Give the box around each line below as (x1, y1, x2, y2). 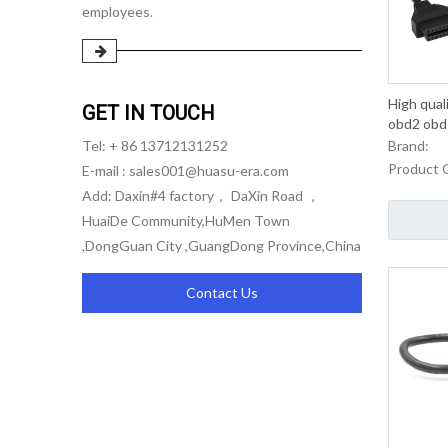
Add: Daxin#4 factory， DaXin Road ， (82, 187, 320, 205)
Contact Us (186, 284, 258, 302)
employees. (82, 3, 153, 20)
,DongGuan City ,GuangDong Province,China (82, 237, 361, 255)
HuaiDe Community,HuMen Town (82, 212, 290, 230)
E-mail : (82, 162, 129, 180)
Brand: (388, 137, 429, 154)
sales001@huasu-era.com (129, 162, 289, 180)
